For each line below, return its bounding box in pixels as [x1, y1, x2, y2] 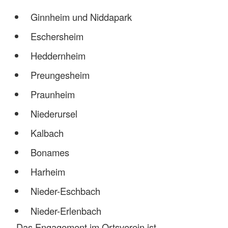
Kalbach [30, 126, 64, 140]
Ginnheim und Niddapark [30, 10, 132, 24]
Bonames [30, 146, 69, 159]
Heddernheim [30, 49, 85, 63]
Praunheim [30, 88, 75, 101]
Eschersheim [30, 30, 83, 43]
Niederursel [30, 107, 77, 121]
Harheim [30, 165, 65, 179]
